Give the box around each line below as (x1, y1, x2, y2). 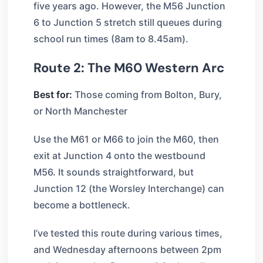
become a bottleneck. (33, 198, 130, 211)
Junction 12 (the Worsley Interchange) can (33, 182, 224, 194)
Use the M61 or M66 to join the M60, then (33, 133, 219, 145)
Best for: (33, 88, 72, 100)
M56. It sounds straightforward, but (33, 166, 194, 178)
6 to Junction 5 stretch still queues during (33, 16, 222, 28)
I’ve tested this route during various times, (33, 227, 222, 239)
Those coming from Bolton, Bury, (72, 88, 222, 100)
